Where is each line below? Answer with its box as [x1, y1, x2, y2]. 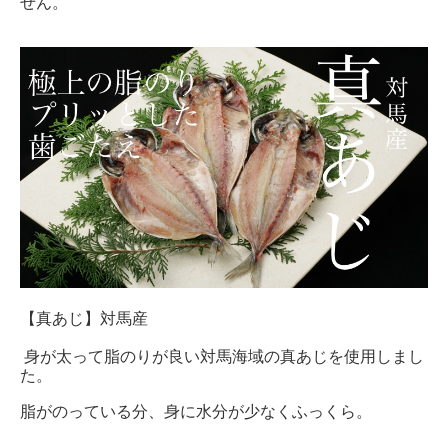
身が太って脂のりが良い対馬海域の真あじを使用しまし [19, 347, 424, 365]
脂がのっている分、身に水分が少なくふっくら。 [19, 402, 372, 420]
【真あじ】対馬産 [19, 309, 148, 327]
